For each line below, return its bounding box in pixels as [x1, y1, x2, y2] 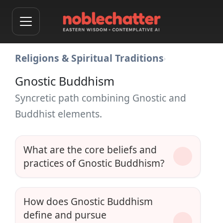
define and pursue [23, 208, 107, 222]
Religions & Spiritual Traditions [15, 51, 164, 65]
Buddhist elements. [15, 107, 102, 120]
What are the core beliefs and [23, 143, 157, 157]
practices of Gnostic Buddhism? [23, 156, 164, 170]
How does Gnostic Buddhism [23, 195, 153, 209]
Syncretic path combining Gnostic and [15, 91, 186, 105]
